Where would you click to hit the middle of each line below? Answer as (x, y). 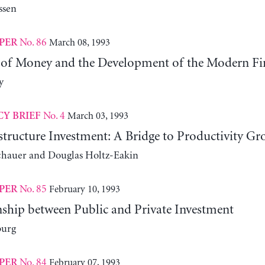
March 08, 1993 (79, 42)
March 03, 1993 (98, 116)
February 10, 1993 (84, 189)
